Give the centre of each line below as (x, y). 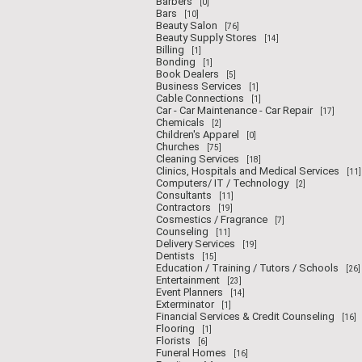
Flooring (176, 328)
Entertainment (188, 280)
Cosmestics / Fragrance (212, 219)
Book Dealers (188, 74)
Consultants (184, 195)
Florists (174, 341)
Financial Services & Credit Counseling (246, 316)
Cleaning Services (198, 159)
